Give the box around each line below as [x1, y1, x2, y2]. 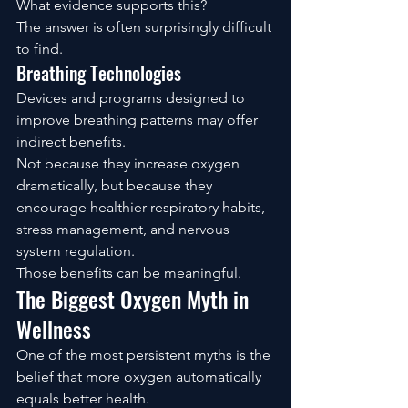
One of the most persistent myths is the [16, 345, 274, 363]
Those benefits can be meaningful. [16, 263, 241, 281]
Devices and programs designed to [16, 88, 249, 107]
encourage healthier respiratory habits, [16, 198, 269, 216]
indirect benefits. [16, 132, 126, 150]
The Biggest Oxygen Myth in [16, 281, 254, 315]
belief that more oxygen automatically [16, 367, 265, 385]
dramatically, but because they [16, 176, 216, 194]
